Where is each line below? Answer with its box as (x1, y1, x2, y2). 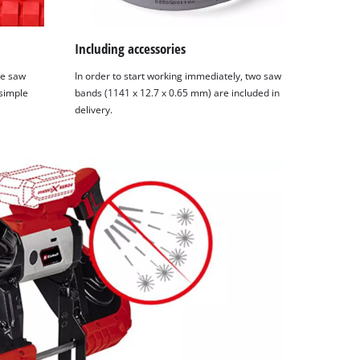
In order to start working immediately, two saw (75, 70, 282, 83)
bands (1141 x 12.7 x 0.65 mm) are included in (75, 87, 280, 100)
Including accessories (75, 39, 186, 59)
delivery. (75, 104, 113, 117)
